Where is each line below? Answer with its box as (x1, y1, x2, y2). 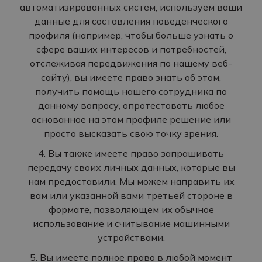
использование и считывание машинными (32, 218, 230, 229)
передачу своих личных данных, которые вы (27, 161, 235, 173)
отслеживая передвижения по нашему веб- (30, 57, 232, 69)
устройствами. (97, 232, 165, 243)
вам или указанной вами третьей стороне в (29, 189, 233, 201)
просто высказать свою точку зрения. (44, 127, 218, 139)
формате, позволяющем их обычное (48, 204, 214, 215)
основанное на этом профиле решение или (31, 113, 231, 125)
